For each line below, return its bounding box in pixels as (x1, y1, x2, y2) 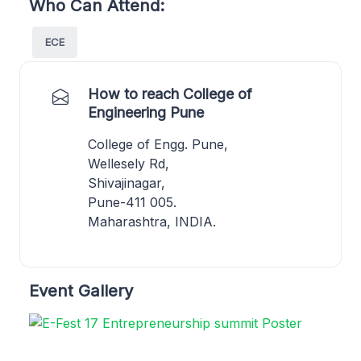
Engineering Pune (88, 104, 204, 122)
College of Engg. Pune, (88, 136, 228, 153)
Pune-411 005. (88, 194, 176, 211)
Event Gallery (29, 280, 133, 301)
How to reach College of (88, 85, 252, 103)
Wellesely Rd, (88, 156, 169, 172)
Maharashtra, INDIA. (88, 214, 216, 230)
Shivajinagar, (88, 175, 165, 192)
